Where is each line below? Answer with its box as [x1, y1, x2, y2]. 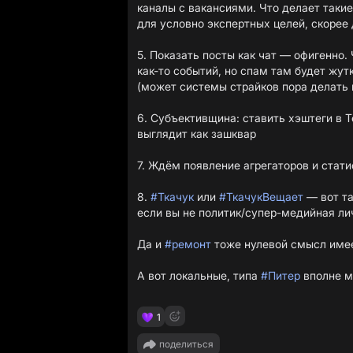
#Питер [261, 269, 300, 282]
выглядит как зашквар [137, 127, 256, 140]
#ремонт [165, 237, 211, 251]
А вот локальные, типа [137, 269, 261, 282]
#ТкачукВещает [219, 190, 303, 203]
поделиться [159, 338, 214, 350]
